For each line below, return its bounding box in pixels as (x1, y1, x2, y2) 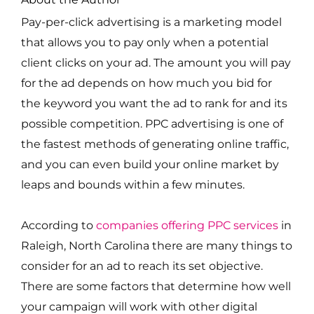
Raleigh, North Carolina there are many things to (21, 238, 292, 252)
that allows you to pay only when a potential (21, 34, 268, 49)
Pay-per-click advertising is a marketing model (21, 14, 282, 29)
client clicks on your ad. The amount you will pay (21, 55, 291, 69)
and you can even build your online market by (21, 156, 279, 171)
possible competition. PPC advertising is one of (21, 116, 283, 130)
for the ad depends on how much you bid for (21, 75, 272, 90)
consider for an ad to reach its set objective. (21, 258, 263, 273)
